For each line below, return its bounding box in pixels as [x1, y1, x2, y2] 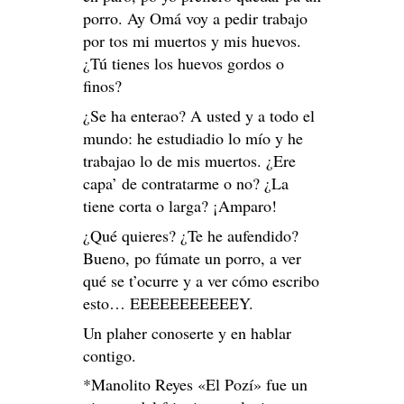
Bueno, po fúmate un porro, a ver [83, 246, 301, 269]
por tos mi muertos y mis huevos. [83, 29, 301, 51]
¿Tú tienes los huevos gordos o [83, 51, 284, 74]
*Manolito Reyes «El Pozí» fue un [83, 373, 308, 396]
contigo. [83, 344, 136, 366]
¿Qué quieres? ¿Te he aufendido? [83, 224, 298, 246]
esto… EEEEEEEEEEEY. [83, 291, 253, 314]
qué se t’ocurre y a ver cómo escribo [83, 269, 319, 291]
